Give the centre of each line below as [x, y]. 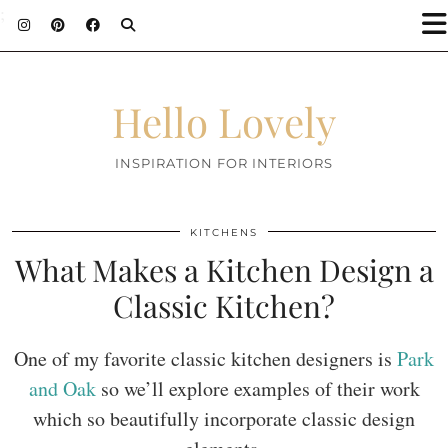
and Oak [62, 388]
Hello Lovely [224, 121]
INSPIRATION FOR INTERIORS [224, 163]
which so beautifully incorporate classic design [224, 418]
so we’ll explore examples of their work [257, 388]
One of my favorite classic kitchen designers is [205, 358]
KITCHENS [224, 232]
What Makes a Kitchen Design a [224, 270]
